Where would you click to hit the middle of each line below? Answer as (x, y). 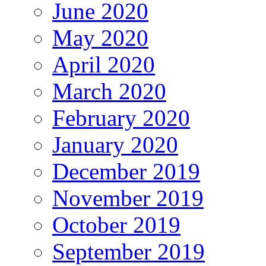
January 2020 (115, 145)
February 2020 (121, 118)
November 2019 (128, 198)
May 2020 (100, 38)
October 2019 (116, 225)
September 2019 (129, 252)
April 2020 (104, 65)
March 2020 (109, 91)
